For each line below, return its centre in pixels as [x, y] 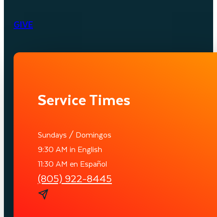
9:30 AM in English [73, 149]
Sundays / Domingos [77, 135]
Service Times [84, 100]
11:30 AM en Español [72, 164]
